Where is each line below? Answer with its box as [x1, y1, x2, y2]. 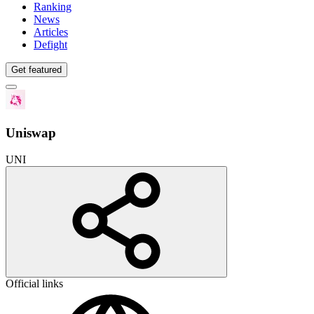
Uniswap [6, 125, 56, 140]
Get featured [11, 64, 62, 75]
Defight [34, 39, 67, 50]
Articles [34, 26, 68, 38]
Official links [6, 278, 63, 290]
